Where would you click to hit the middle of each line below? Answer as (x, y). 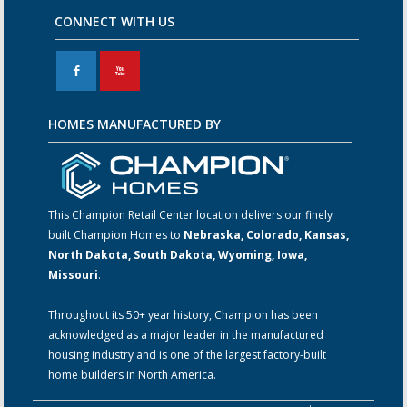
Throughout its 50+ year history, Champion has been (184, 314)
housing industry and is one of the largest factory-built (188, 354)
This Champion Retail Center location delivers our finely (191, 214)
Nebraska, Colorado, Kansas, (267, 234)
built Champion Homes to (116, 234)
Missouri (74, 274)
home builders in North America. (133, 374)
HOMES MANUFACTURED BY (135, 124)
